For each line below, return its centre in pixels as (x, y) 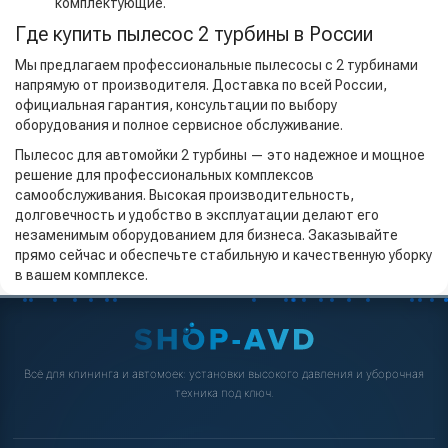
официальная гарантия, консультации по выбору (176, 105)
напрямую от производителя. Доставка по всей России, (201, 85)
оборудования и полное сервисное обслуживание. (179, 125)
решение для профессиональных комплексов (164, 175)
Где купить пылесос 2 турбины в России (194, 34)
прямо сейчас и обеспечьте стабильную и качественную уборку (223, 255)
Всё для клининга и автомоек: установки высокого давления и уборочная (224, 374)
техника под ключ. (224, 393)
